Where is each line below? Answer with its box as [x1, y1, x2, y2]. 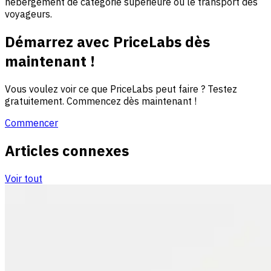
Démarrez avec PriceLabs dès [5, 31, 210, 51]
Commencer [5, 116, 58, 129]
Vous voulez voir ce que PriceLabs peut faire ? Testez [5, 82, 237, 95]
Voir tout [5, 172, 42, 184]
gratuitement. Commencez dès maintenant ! [5, 94, 197, 107]
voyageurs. [5, 7, 52, 20]
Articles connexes [5, 140, 129, 160]
